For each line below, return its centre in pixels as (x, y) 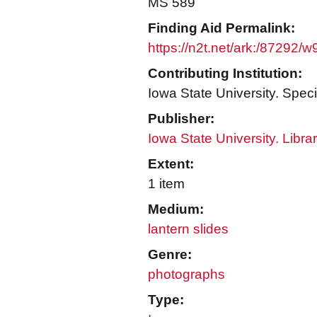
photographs (186, 274)
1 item (166, 184)
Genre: (170, 254)
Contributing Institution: (225, 73)
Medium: (176, 209)
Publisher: (181, 119)
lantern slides (188, 229)
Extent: (171, 164)
